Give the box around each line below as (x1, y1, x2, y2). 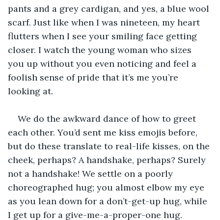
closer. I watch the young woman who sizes (8, 44, 194, 55)
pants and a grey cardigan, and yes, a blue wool (8, 2, 212, 14)
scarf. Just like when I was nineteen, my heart (8, 16, 202, 28)
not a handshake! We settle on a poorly (8, 167, 175, 179)
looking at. (8, 85, 53, 97)
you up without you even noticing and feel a (8, 57, 199, 69)
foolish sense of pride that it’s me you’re (8, 71, 181, 83)
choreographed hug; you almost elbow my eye (8, 181, 207, 193)
